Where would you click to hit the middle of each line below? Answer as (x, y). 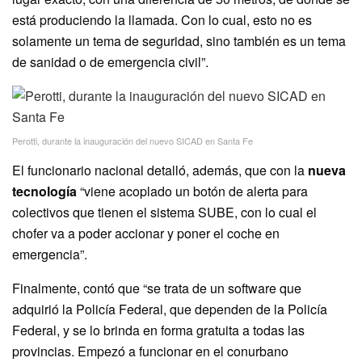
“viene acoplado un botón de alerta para (192, 191)
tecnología (44, 191)
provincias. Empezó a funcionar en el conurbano (150, 351)
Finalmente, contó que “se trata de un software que (157, 288)
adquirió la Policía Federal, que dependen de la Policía (170, 309)
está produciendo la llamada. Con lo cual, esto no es (162, 19)
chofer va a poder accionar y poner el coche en (146, 233)
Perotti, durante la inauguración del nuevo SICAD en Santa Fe (133, 140)
